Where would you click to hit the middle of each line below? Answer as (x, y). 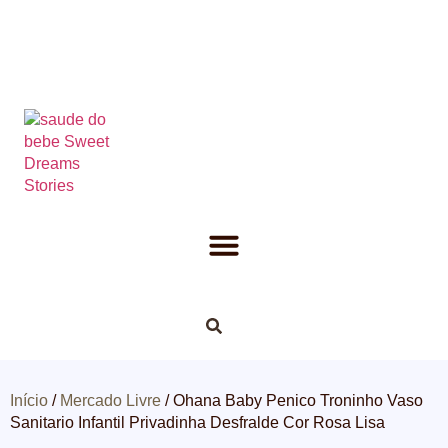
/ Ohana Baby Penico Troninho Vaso (292, 400)
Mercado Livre (110, 400)
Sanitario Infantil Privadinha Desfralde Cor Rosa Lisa (197, 422)
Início (29, 400)
